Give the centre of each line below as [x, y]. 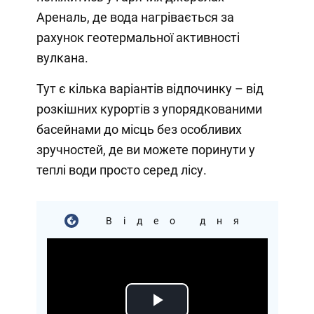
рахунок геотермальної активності [138, 37]
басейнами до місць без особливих [139, 129]
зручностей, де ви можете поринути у [145, 149]
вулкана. [62, 57]
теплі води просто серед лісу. [121, 170]
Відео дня [171, 220]
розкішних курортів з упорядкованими [149, 109]
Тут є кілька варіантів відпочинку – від [150, 88]
